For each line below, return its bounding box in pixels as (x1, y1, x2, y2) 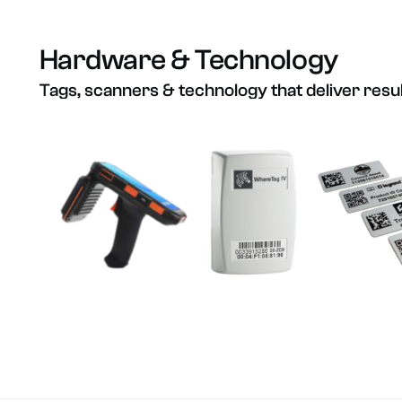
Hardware (39, 43, 166, 76)
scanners (83, 79, 159, 100)
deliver (305, 79, 360, 100)
